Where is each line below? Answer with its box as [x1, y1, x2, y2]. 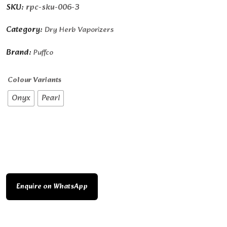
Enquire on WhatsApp [16, 181, 88, 193]
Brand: [6, 46, 33, 59]
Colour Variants [8, 74, 61, 86]
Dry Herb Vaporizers [45, 24, 113, 36]
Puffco [33, 47, 53, 59]
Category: [6, 23, 45, 36]
